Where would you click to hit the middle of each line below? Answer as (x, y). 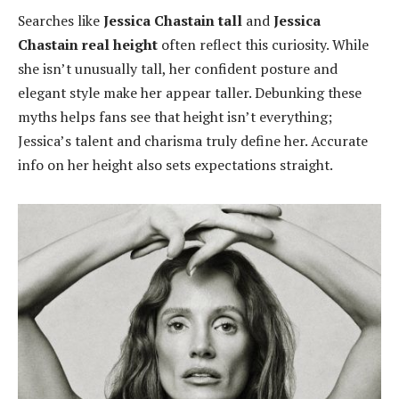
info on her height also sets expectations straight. (175, 164)
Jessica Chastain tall (173, 20)
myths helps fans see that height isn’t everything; (175, 116)
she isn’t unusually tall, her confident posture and (178, 68)
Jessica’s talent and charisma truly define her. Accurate (193, 140)
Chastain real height (88, 44)
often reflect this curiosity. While (263, 44)
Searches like (61, 20)
